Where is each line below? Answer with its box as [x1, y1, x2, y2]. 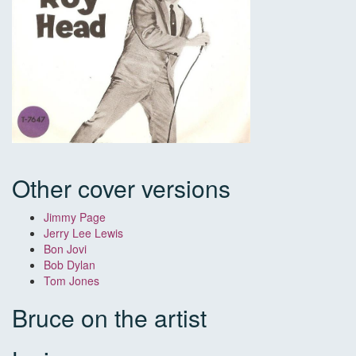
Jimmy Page [44, 209, 112, 226]
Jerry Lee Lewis [44, 225, 123, 242]
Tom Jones [44, 273, 99, 289]
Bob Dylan [44, 257, 95, 273]
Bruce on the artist [12, 300, 207, 335]
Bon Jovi [44, 241, 87, 257]
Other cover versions [12, 171, 230, 206]
